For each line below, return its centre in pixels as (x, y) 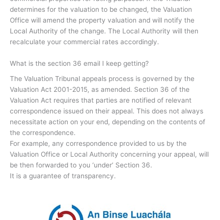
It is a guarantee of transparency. (63, 176)
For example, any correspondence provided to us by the (98, 144)
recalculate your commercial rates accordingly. (84, 41)
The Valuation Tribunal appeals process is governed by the (102, 79)
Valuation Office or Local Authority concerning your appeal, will (109, 154)
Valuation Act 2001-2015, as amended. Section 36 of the (100, 90)
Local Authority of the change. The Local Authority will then (104, 31)
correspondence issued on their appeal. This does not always (107, 111)
